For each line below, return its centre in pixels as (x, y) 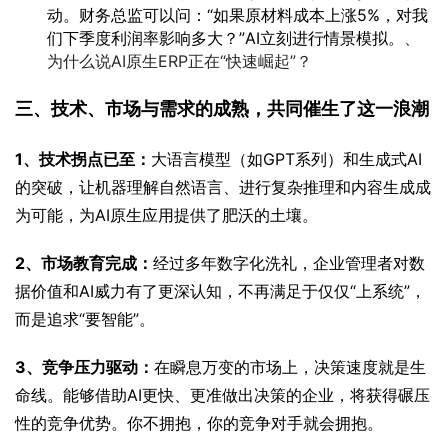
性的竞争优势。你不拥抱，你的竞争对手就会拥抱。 (199, 423)
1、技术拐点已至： (83, 159)
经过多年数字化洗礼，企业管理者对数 (289, 263)
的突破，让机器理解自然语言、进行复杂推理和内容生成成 (223, 187)
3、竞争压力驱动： (84, 367)
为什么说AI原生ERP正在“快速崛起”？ (179, 61)
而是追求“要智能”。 (85, 319)
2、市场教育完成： (84, 263)
